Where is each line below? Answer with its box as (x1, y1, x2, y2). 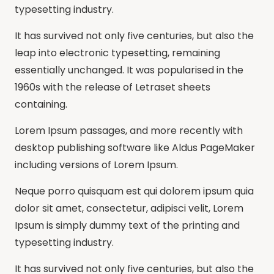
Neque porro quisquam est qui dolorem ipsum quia (15, 183, 254, 198)
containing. (15, 97, 67, 111)
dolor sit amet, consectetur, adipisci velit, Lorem (15, 201, 243, 215)
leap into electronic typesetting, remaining (15, 45, 220, 60)
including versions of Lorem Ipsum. (15, 157, 178, 172)
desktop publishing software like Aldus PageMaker (15, 140, 255, 155)
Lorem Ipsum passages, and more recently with (15, 123, 243, 138)
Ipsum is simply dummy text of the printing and (15, 218, 240, 232)
